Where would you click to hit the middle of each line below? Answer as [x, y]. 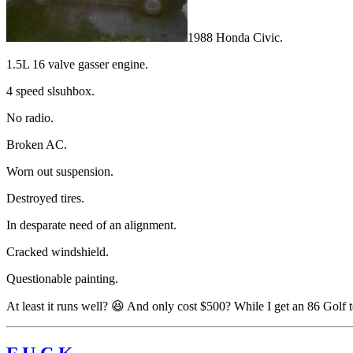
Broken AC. [37, 144]
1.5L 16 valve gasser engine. [77, 64]
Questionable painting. [62, 278]
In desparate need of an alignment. [91, 225]
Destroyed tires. [45, 198]
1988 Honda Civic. [235, 37]
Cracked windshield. [58, 251]
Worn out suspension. [60, 171]
